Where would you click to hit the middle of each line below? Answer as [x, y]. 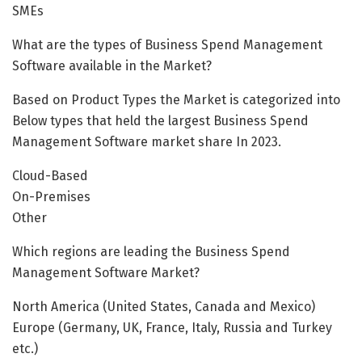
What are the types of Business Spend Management [167, 44]
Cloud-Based [50, 175]
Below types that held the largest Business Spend [160, 120]
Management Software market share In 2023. [147, 141]
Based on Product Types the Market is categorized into [176, 99]
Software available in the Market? [112, 65]
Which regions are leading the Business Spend [151, 251]
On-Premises [51, 196]
